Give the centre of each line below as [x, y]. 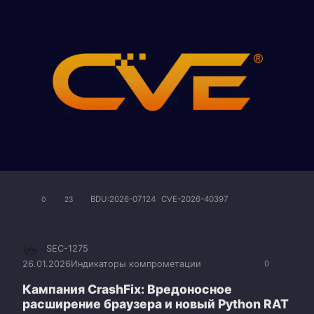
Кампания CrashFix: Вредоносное [127, 289]
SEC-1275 [67, 249]
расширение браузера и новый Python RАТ [156, 304]
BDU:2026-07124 [123, 199]
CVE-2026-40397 [195, 199]
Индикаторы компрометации [136, 264]
